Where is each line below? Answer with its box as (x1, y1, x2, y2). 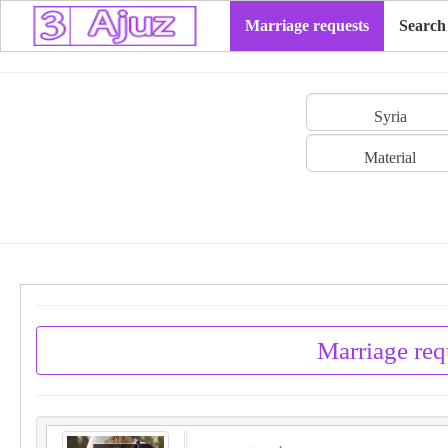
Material (364, 149, 416, 166)
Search (399, 17, 446, 34)
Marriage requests (245, 17, 369, 34)
